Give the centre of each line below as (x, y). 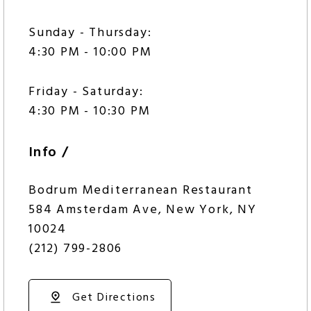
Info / (49, 153)
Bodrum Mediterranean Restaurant (141, 191)
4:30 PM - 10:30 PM (90, 112)
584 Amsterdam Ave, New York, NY (143, 210)
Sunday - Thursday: (90, 33)
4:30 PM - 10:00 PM (90, 53)
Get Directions (114, 298)
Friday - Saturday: (86, 92)
